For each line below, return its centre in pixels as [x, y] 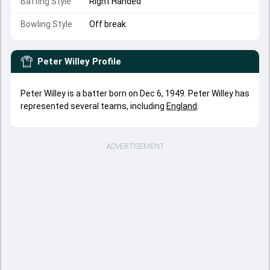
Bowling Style [46, 24]
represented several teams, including [93, 106]
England [182, 106]
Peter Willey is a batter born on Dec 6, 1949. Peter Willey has [135, 93]
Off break [108, 24]
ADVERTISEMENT [135, 146]
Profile [107, 61]
